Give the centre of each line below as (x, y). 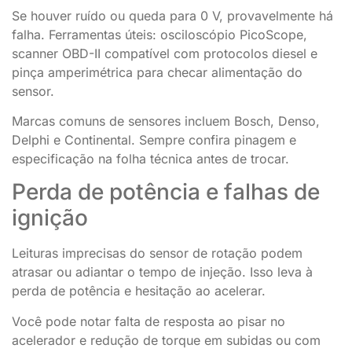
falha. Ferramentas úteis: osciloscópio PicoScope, (159, 34)
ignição (50, 218)
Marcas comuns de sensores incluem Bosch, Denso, (166, 121)
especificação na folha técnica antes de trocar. (150, 159)
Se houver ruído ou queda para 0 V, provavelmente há (172, 15)
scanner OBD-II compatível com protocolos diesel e (165, 53)
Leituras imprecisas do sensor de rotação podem (157, 253)
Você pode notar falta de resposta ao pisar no (148, 321)
